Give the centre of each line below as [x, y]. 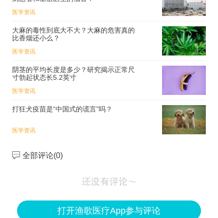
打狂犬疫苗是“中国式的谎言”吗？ [62, 109]
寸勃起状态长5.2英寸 [44, 77]
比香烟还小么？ [36, 38]
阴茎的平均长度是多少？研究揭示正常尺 [73, 69]
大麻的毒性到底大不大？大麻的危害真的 [73, 30]
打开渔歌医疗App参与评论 [109, 210]
